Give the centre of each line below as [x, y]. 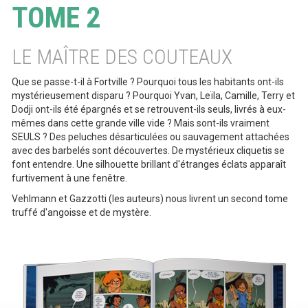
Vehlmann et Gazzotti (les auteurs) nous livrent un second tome [150, 199]
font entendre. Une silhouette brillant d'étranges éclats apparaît [149, 164]
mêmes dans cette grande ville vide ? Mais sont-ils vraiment [141, 123]
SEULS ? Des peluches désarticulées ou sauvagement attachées [151, 137]
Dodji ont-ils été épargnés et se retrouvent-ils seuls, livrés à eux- [149, 109]
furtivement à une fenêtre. [69, 178]
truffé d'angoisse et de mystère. [81, 212]
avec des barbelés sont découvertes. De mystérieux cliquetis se [148, 151]
